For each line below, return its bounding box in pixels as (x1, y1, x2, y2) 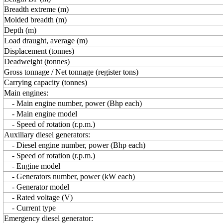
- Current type (4, 204, 56, 212)
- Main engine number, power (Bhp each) (4, 99, 142, 108)
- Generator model (4, 183, 69, 191)
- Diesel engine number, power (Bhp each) (4, 141, 145, 149)
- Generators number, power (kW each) (4, 172, 135, 181)
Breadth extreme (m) (4, 5, 69, 13)
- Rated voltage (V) (4, 193, 73, 202)
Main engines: (4, 89, 48, 97)
